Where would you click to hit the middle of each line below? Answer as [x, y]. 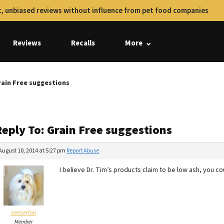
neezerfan [23, 213]
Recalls [83, 43]
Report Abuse [83, 151]
